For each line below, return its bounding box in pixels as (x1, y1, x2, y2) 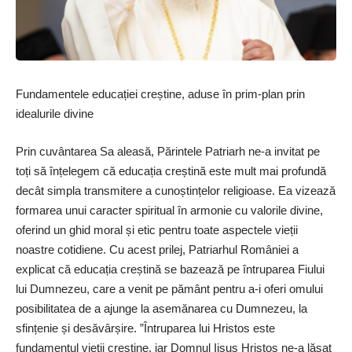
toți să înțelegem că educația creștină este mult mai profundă (16, 163, 326, 178)
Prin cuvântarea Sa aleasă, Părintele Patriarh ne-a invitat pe (16, 144, 320, 158)
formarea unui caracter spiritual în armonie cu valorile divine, (16, 203, 323, 217)
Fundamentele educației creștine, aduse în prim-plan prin (16, 87, 305, 101)
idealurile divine (16, 107, 93, 121)
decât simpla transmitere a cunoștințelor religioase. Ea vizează (16, 183, 335, 197)
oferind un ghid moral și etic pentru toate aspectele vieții (16, 222, 298, 236)
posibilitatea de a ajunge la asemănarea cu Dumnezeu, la (16, 301, 307, 315)
